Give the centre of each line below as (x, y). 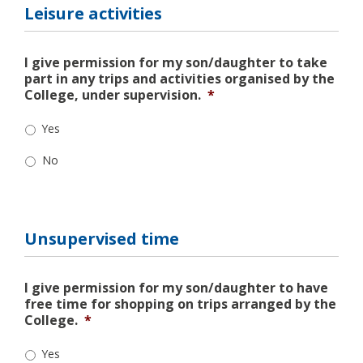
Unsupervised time (102, 238)
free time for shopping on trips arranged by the (180, 303)
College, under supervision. (113, 94)
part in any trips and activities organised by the (179, 78)
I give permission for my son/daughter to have (176, 287)
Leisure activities (93, 13)
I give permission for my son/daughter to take (176, 62)
